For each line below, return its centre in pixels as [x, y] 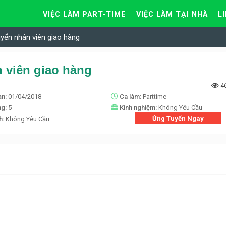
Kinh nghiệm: [139, 108]
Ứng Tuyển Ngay [178, 119]
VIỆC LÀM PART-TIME [84, 14]
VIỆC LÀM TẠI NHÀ [172, 14]
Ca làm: [131, 97]
